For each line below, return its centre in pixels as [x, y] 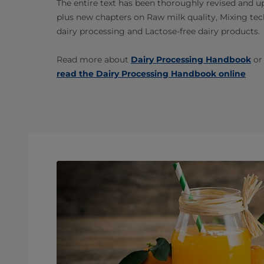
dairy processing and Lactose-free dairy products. [158, 31]
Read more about [94, 60]
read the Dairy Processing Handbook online [151, 74]
